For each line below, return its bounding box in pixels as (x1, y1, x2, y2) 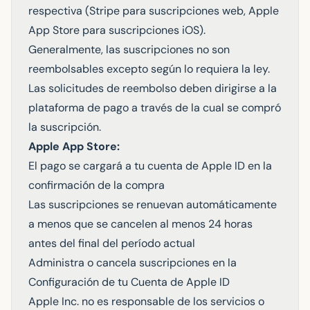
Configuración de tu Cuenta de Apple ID (28, 275, 230, 289)
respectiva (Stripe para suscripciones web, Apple (28, 3, 279, 18)
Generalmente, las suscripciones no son (28, 42, 230, 57)
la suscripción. (28, 120, 101, 134)
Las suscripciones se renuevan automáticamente (28, 197, 277, 212)
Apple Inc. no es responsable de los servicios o (28, 294, 264, 309)
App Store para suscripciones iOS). (28, 23, 206, 37)
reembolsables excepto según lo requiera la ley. (28, 62, 270, 76)
